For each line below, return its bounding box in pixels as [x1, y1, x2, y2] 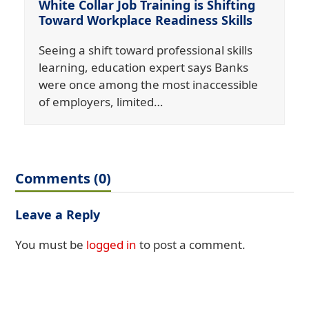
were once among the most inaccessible [38, 76, 258, 92]
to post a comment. [137, 236, 246, 252]
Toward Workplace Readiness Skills [38, 11, 252, 28]
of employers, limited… [38, 93, 163, 110]
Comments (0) [15, 168, 112, 188]
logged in [86, 236, 137, 252]
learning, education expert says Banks [38, 59, 248, 75]
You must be [15, 236, 87, 252]
